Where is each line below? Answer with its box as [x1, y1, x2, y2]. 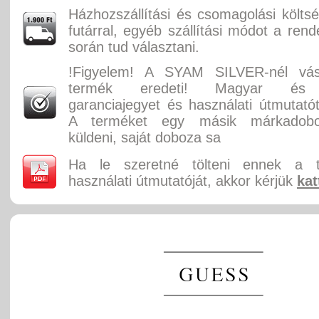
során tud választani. [68, 39, 199, 55]
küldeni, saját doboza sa [68, 130, 221, 145]
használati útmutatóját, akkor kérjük [68, 173, 297, 189]
